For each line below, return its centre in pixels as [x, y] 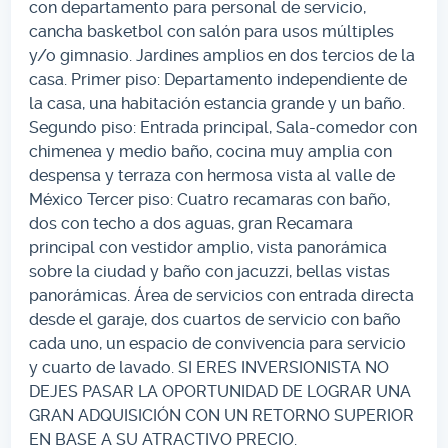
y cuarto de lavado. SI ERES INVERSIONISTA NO [209, 368]
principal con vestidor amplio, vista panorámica [208, 248]
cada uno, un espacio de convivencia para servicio [218, 344]
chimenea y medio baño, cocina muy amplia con [211, 152]
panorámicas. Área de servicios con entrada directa [222, 296]
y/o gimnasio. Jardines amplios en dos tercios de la [222, 56]
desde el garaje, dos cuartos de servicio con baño [215, 320]
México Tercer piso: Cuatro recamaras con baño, [210, 200]
